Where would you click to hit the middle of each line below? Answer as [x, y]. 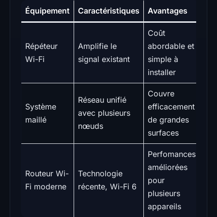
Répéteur [41, 46]
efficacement [171, 107]
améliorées [168, 167]
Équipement [47, 11]
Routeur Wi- [47, 174]
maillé [36, 120]
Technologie [100, 174]
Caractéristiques [109, 11]
